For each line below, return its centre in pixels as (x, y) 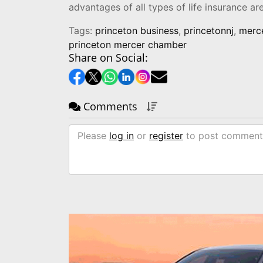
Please (93, 135)
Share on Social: (108, 57)
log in (122, 135)
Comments (109, 106)
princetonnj (209, 30)
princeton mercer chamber (128, 44)
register (166, 135)
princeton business (137, 30)
